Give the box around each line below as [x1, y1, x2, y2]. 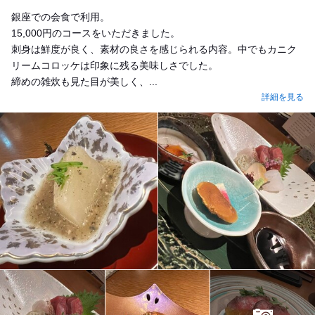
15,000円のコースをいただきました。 [11, 27, 180, 39]
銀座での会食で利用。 [11, 11, 110, 22]
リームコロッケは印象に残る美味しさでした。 [11, 59, 218, 71]
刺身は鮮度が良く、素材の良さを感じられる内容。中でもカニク [11, 43, 297, 55]
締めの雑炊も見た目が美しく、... [11, 75, 157, 87]
